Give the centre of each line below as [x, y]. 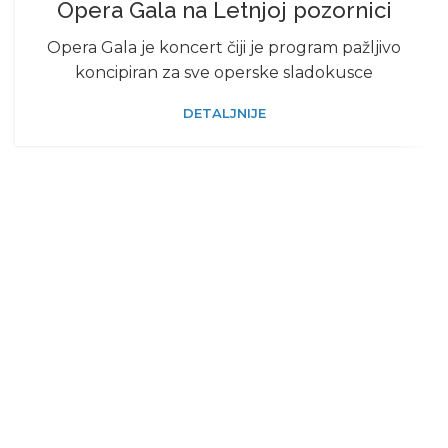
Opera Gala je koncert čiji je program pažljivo [224, 47]
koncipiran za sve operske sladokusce [224, 72]
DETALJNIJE [224, 113]
